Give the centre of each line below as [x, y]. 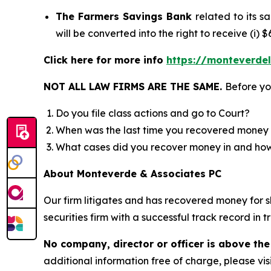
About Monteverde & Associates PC [132, 174]
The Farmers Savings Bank [126, 17]
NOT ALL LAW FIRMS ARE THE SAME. [134, 87]
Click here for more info [105, 60]
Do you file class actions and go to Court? [153, 113]
